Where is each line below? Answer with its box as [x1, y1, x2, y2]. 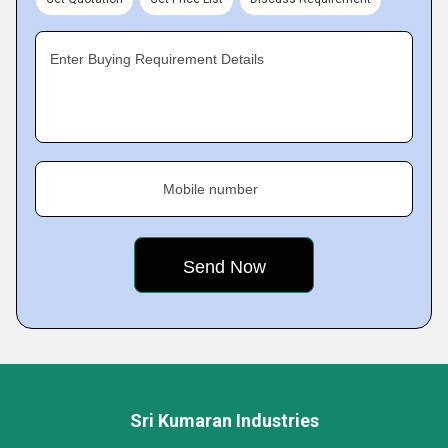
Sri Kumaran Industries [129, 410, 319, 431]
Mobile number [163, 181, 258, 197]
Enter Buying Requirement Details [50, 51, 264, 67]
